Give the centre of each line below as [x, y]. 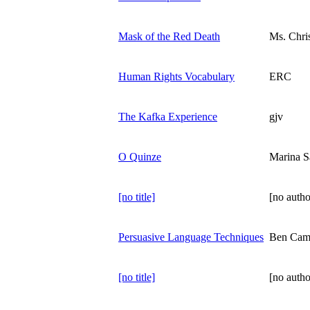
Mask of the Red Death [169, 36]
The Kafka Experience [168, 116]
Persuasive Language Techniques [191, 237]
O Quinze [140, 156]
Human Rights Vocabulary [176, 76]
